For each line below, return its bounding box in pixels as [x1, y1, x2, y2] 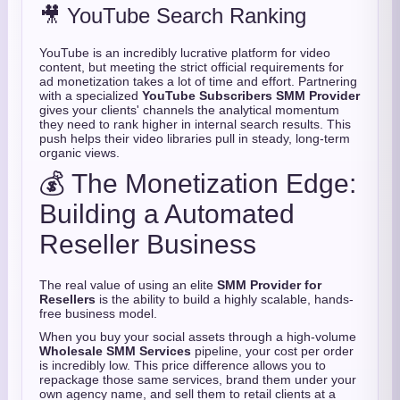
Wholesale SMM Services [39, 344, 191, 358]
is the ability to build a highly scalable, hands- [96, 292, 354, 306]
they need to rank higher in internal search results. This [39, 117, 351, 131]
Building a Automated [39, 199, 295, 229]
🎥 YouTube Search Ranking [39, 4, 306, 28]
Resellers [39, 292, 96, 306]
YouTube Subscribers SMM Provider [142, 88, 360, 103]
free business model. [39, 306, 157, 321]
